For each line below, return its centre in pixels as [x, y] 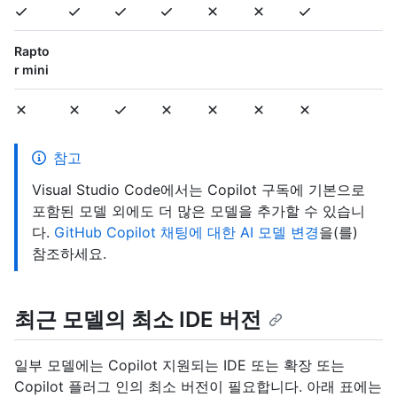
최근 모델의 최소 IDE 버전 [138, 319]
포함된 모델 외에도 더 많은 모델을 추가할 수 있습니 [198, 210]
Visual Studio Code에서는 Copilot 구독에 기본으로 [198, 189]
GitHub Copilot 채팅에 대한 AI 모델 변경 [187, 232]
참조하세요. [69, 253]
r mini [31, 69]
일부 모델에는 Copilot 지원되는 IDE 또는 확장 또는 [179, 366]
